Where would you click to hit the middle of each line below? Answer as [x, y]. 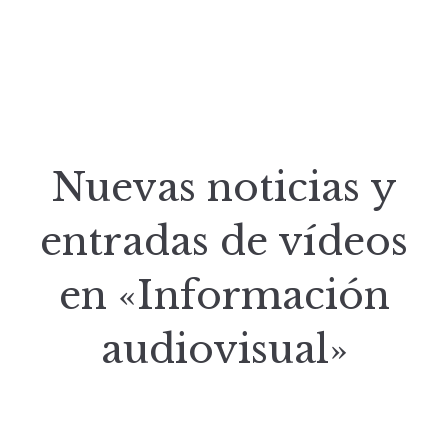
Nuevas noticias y [224, 187]
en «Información [224, 295]
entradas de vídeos [224, 241]
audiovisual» [224, 349]
